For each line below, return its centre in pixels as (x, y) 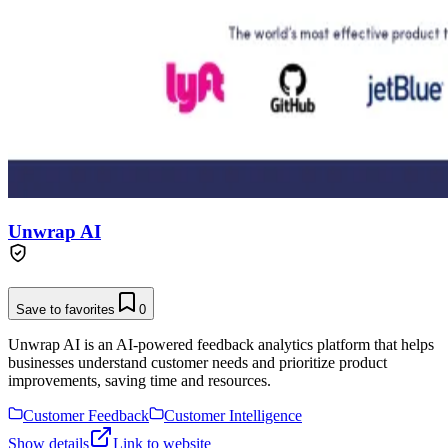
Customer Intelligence (233, 415)
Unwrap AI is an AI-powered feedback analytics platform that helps (221, 344)
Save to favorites (65, 309)
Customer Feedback (86, 415)
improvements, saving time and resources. (139, 380)
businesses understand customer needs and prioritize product (197, 362)
